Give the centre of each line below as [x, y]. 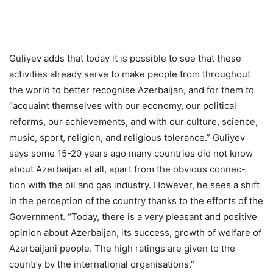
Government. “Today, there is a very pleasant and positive [133, 217]
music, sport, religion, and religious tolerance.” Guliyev [127, 138]
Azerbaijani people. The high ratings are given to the [122, 249]
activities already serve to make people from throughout [130, 74]
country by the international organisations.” [102, 264]
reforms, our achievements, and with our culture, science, [133, 122]
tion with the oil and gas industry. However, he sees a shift [134, 185]
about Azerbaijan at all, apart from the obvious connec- [127, 169]
